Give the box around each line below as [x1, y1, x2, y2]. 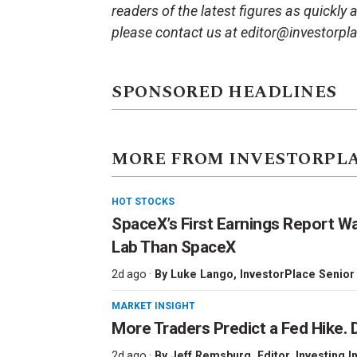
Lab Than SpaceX [112, 237, 236, 257]
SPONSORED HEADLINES [112, 80, 337, 106]
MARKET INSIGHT [112, 300, 195, 312]
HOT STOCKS [112, 196, 175, 208]
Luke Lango [171, 268, 233, 281]
